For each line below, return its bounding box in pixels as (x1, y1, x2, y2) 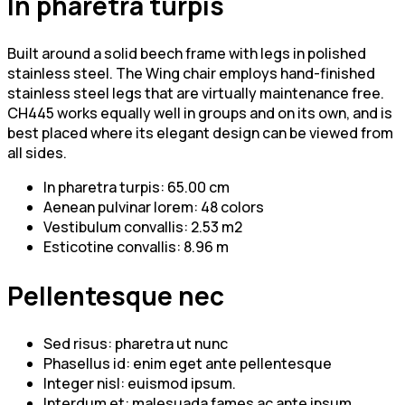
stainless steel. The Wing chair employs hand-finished (7, 63, 375, 84)
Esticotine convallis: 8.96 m (43, 237, 229, 258)
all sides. (7, 143, 67, 164)
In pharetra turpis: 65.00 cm (43, 177, 230, 198)
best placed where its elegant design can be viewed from (7, 123, 393, 144)
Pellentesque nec (7, 278, 224, 313)
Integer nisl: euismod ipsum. (43, 372, 236, 393)
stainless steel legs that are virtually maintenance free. (7, 83, 384, 104)
